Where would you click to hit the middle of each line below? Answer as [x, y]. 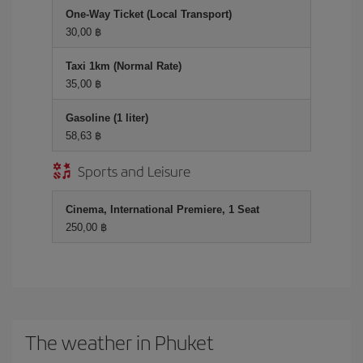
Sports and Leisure [134, 171]
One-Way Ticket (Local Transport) [149, 14]
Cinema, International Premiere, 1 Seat [162, 209]
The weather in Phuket [120, 342]
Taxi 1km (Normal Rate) [124, 66]
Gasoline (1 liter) [107, 118]
